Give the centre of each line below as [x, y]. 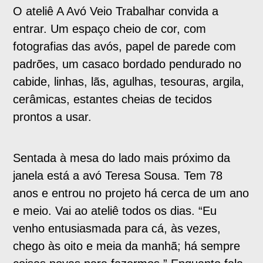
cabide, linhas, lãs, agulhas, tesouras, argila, [129, 82]
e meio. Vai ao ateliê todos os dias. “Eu [115, 211]
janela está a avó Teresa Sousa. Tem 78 [118, 176]
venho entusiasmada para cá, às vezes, [117, 228]
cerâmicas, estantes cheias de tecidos [113, 99]
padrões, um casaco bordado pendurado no [127, 64]
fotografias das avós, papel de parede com [125, 46]
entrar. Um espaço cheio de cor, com [110, 29]
